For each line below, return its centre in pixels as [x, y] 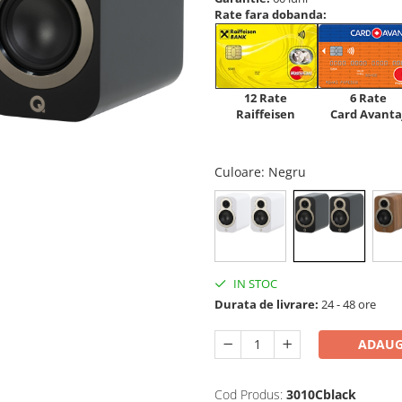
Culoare [238, 171]
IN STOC [254, 283]
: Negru [285, 171]
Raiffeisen [266, 114]
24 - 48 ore [347, 304]
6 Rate [368, 97]
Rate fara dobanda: [271, 14]
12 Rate [266, 97]
